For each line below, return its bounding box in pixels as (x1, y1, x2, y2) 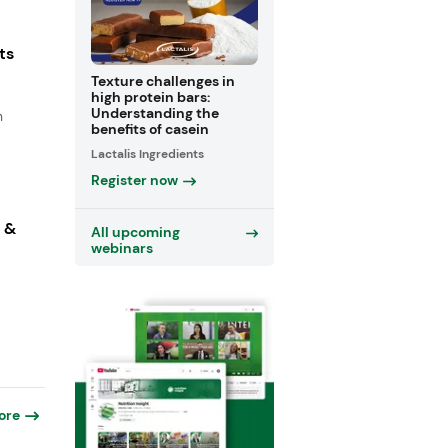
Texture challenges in (90, 72, 235, 91)
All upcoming (90, 222, 180, 241)
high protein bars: (90, 88, 210, 107)
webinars (90, 238, 153, 257)
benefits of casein (90, 120, 209, 139)
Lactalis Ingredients (90, 145, 204, 162)
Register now (90, 170, 178, 189)
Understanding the (90, 104, 219, 123)
